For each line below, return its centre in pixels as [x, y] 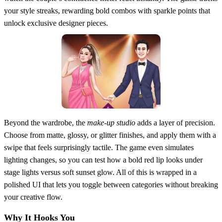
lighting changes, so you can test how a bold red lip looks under [103, 160]
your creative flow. [33, 197]
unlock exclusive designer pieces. [56, 23]
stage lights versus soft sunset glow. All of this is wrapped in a [100, 172]
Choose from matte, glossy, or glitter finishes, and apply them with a [110, 135]
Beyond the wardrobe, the [46, 122]
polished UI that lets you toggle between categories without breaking [111, 184]
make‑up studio [111, 122]
